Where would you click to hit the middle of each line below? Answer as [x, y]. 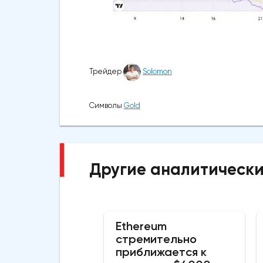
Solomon [157, 72]
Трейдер [106, 72]
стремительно [156, 239]
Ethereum [141, 226]
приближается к [161, 252]
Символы [107, 106]
